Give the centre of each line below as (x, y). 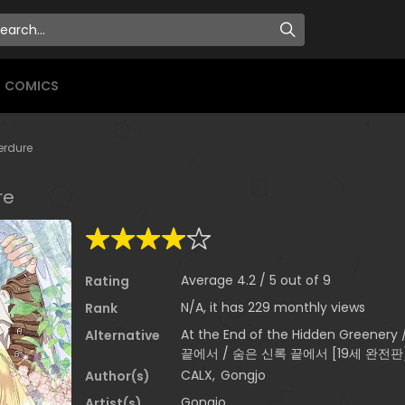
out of (301, 281)
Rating (107, 282)
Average (209, 281)
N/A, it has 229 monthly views (273, 308)
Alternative (122, 336)
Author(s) (118, 377)
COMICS (32, 86)
